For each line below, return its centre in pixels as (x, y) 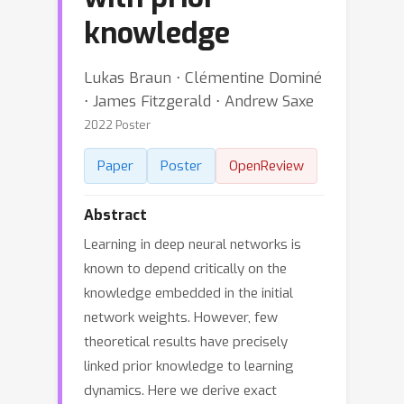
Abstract (115, 215)
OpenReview (266, 166)
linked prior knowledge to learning (189, 366)
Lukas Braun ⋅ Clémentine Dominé (203, 78)
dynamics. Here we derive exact (180, 390)
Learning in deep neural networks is (193, 244)
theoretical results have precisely (186, 342)
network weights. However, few (181, 317)
